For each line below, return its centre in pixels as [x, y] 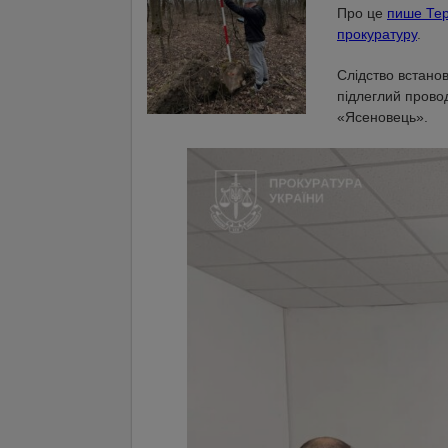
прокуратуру [377, 34]
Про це [362, 13]
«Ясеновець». [382, 117]
